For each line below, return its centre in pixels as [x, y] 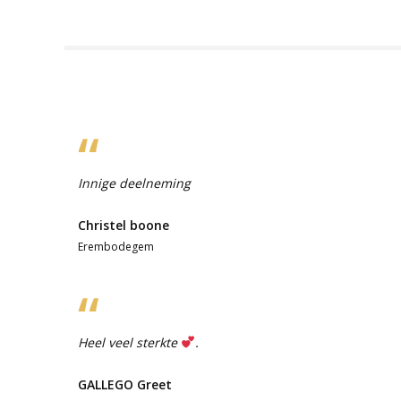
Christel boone [124, 225]
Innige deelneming [134, 183]
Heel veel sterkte [129, 342]
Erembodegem [116, 246]
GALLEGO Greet [125, 384]
